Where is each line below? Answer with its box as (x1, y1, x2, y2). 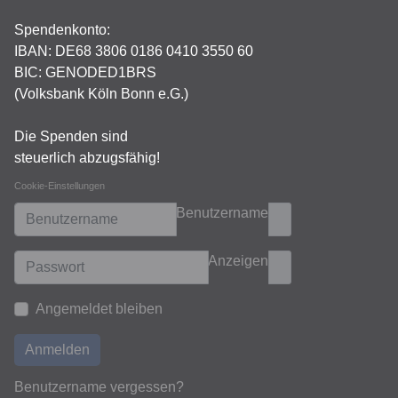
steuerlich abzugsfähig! (14, 150, 160, 165)
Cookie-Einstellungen (14, 180, 105, 191)
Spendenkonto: (14, 22, 110, 37)
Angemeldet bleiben (36, 301, 163, 316)
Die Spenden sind (14, 129, 128, 144)
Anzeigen (208, 253, 268, 268)
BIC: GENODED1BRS (14, 65, 156, 80)
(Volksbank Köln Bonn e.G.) (14, 86, 188, 101)
